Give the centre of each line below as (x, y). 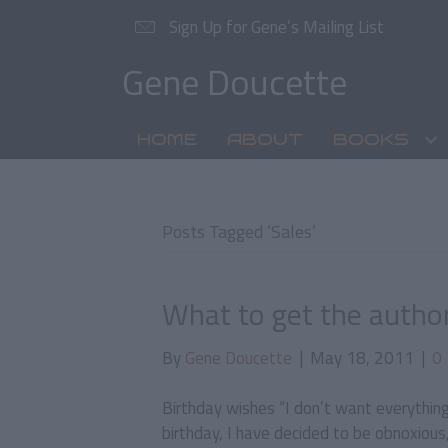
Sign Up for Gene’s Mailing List (276, 27)
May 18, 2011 (362, 357)
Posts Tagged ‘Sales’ (239, 231)
